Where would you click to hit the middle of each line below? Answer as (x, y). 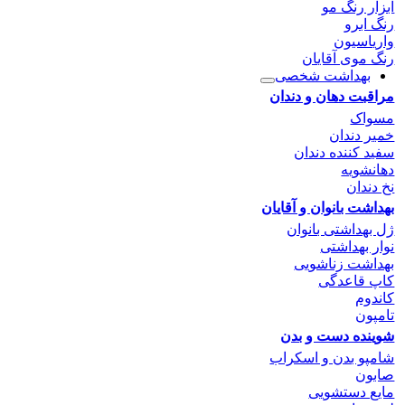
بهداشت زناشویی (344, 264)
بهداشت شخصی (323, 76)
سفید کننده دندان (344, 153)
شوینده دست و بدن (338, 336)
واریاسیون (364, 42)
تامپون (375, 316)
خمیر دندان (362, 136)
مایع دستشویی (352, 392)
